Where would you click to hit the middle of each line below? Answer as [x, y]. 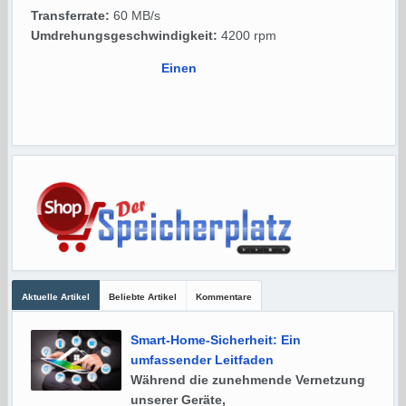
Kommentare [224, 297]
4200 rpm [247, 36]
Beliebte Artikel [143, 297]
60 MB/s [135, 16]
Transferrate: [71, 16]
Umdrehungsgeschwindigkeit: [125, 36]
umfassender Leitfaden [203, 360]
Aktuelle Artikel [56, 297]
